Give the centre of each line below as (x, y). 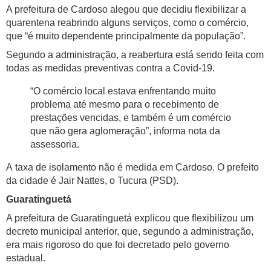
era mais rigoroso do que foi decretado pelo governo (118, 245)
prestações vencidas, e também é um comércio (131, 118)
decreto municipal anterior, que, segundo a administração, (130, 232)
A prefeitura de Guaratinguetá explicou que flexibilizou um (130, 218)
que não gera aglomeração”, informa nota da (125, 131)
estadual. (26, 258)
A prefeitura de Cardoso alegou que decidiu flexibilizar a (126, 10)
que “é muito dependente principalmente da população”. (126, 36)
